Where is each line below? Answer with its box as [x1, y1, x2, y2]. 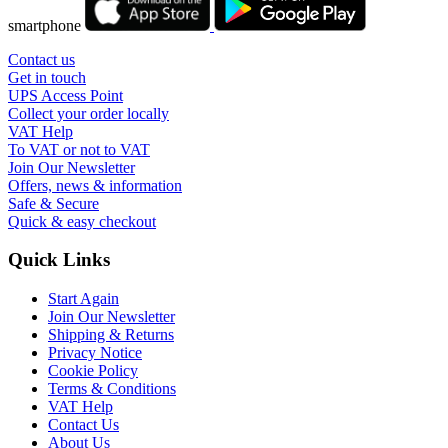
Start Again [48, 290, 119, 308]
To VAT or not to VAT [8, 140, 150, 158]
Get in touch [8, 68, 86, 86]
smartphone [8, 16, 85, 34]
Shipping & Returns [48, 326, 174, 344]
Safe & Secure [8, 194, 99, 212]
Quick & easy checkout [8, 212, 156, 230]
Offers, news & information [8, 176, 182, 194]
